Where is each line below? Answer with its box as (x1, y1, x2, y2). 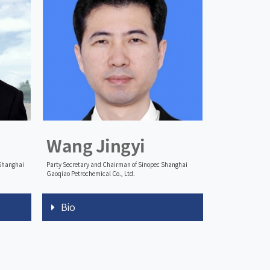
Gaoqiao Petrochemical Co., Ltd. (46, 170, 135, 177)
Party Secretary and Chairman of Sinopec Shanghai (46, 161, 187, 168)
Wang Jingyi (46, 137, 145, 154)
